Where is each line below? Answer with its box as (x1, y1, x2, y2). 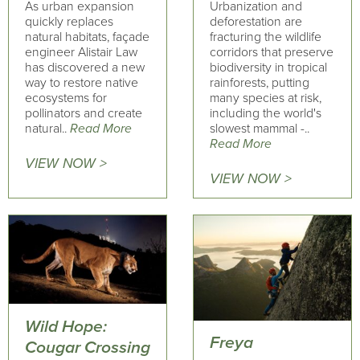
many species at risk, (209, 90, 321, 106)
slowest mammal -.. (209, 121, 309, 137)
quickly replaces (25, 14, 113, 30)
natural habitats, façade (25, 29, 149, 45)
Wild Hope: (25, 316, 107, 337)
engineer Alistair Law (25, 44, 137, 60)
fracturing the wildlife (209, 29, 321, 45)
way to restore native (25, 75, 138, 91)
